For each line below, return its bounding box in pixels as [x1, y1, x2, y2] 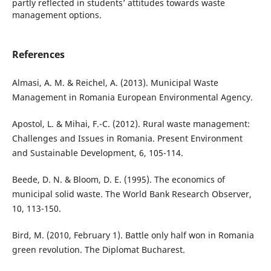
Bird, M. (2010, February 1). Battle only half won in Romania [11, 229, 254, 241]
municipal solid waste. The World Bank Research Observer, [11, 188, 252, 200]
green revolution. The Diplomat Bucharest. [11, 244, 185, 256]
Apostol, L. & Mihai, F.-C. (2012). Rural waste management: [11, 118, 250, 130]
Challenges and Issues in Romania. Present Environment [11, 132, 243, 145]
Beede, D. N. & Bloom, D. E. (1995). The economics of [11, 174, 225, 186]
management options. [11, 9, 102, 21]
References [11, 48, 65, 62]
